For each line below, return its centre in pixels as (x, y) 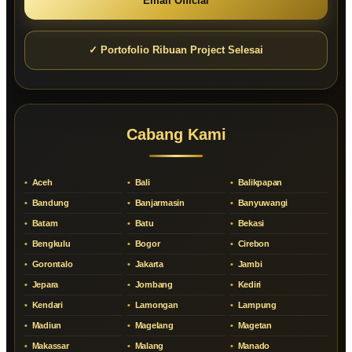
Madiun (45, 326)
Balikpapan (258, 183)
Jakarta (148, 264)
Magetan (253, 326)
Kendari (46, 305)
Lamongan (155, 305)
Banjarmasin (158, 203)
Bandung (49, 203)
